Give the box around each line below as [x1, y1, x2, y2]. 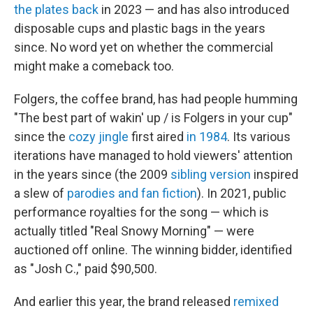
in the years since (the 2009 [14, 167, 170, 182]
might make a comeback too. [14, 59, 174, 74]
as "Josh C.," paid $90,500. [14, 261, 157, 277]
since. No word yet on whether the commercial [14, 40, 273, 55]
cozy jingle [68, 129, 129, 145]
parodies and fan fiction [67, 186, 197, 201]
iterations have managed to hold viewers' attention [14, 148, 293, 163]
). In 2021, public [197, 186, 286, 201]
